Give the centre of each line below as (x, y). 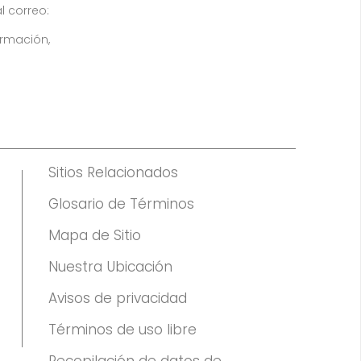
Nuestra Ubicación (111, 267)
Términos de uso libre (123, 330)
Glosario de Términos (122, 204)
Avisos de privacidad (118, 298)
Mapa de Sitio (95, 235)
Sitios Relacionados (114, 172)
